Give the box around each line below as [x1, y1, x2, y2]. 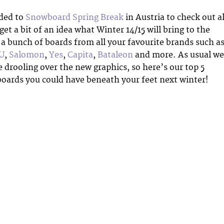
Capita [67, 49, 93, 60]
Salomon [9, 49, 44, 60]
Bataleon [97, 49, 133, 60]
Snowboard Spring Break [25, 12, 123, 22]
